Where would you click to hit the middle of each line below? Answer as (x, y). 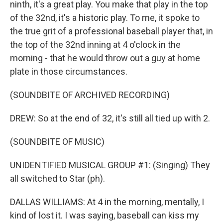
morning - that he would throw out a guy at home (105, 58)
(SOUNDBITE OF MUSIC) (57, 142)
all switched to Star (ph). (57, 178)
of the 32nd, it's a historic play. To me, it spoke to (105, 18)
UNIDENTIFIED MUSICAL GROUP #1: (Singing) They (110, 165)
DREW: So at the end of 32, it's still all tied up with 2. (110, 118)
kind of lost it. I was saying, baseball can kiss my (105, 215)
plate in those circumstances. (69, 71)
